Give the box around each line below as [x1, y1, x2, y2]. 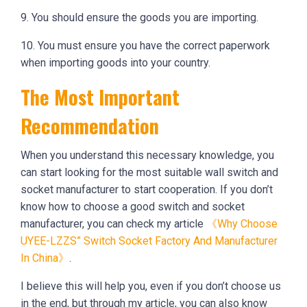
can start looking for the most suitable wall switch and [21, 166, 278, 180]
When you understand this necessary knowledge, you [21, 149, 274, 162]
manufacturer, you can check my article [21, 217, 206, 231]
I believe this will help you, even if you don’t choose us [21, 280, 281, 293]
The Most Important [21, 82, 180, 112]
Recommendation [21, 111, 159, 140]
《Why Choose [206, 217, 278, 231]
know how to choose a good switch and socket [21, 200, 245, 214]
